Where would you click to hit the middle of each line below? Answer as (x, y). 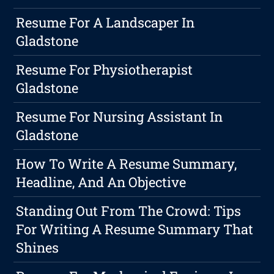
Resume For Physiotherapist (105, 70)
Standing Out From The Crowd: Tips (129, 211)
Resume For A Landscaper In (106, 23)
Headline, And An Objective (101, 182)
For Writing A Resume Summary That (135, 229)
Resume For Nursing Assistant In (120, 117)
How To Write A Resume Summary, (127, 164)
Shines (38, 248)
